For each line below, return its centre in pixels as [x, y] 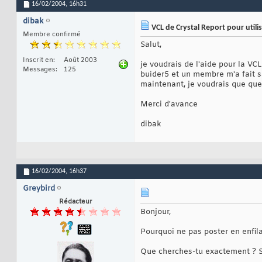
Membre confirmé [52, 35]
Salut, [151, 45]
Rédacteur [75, 202]
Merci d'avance [169, 105]
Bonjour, [156, 212]
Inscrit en [38, 61]
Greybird [39, 189]
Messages [39, 70]
